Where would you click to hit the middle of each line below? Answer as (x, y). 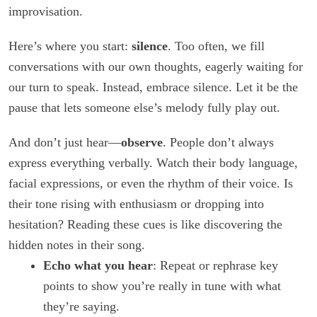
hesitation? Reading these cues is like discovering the (145, 224)
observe (142, 142)
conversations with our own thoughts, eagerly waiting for (156, 66)
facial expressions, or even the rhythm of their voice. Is (151, 183)
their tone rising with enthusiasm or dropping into (136, 203)
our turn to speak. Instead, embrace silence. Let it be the (153, 87)
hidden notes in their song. (77, 244)
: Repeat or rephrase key (215, 265)
